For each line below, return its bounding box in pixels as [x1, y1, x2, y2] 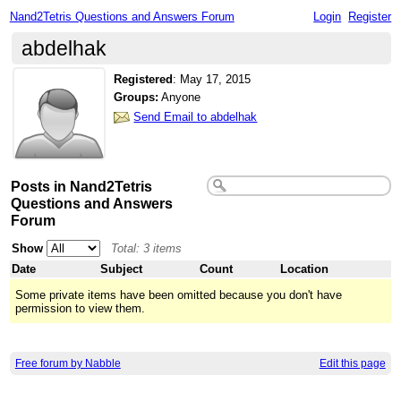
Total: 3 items [111, 241, 183, 255]
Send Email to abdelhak [133, 109, 258, 124]
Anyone [158, 90, 201, 105]
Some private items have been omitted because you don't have [15, 287, 343, 302]
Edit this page [319, 357, 386, 371]
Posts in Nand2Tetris [11, 177, 153, 194]
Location [280, 261, 329, 276]
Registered [114, 72, 174, 86]
